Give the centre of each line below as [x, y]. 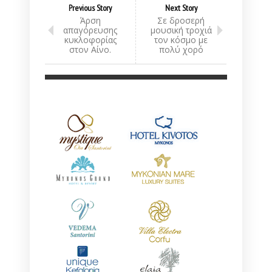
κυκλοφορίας [90, 39]
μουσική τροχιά [181, 30]
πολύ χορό [181, 49]
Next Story [181, 8]
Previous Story [90, 8]
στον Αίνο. [90, 49]
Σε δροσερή [181, 20]
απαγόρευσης [90, 30]
